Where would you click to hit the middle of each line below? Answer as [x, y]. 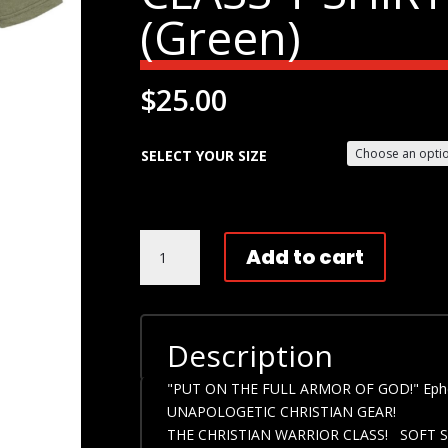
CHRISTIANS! [181, 263]
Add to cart [305, 257]
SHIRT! [161, 401]
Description [250, 356]
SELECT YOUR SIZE [204, 155]
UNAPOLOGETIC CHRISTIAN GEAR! [282, 412]
